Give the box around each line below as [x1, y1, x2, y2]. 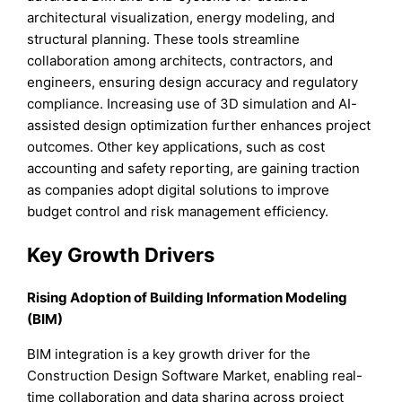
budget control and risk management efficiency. [27, 203, 329, 221]
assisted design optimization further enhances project [27, 117, 371, 135]
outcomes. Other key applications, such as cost [27, 138, 326, 156]
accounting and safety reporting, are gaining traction [27, 160, 361, 178]
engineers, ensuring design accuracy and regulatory [27, 74, 359, 92]
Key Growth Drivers [27, 242, 215, 267]
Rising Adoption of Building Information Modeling [27, 288, 348, 306]
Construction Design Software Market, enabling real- [27, 366, 363, 384]
